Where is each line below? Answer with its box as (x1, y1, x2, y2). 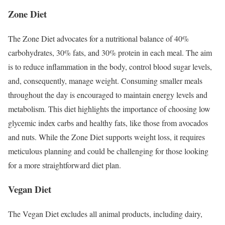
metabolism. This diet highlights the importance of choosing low (8, 103, 210, 114)
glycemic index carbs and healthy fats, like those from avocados (8, 117, 208, 128)
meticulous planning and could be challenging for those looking (8, 145, 208, 156)
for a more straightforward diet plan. (8, 159, 121, 170)
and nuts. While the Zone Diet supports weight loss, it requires (8, 131, 205, 142)
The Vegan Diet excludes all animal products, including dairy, (8, 208, 202, 219)
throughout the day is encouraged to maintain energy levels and (8, 89, 207, 100)
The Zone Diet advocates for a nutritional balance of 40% (8, 33, 189, 44)
